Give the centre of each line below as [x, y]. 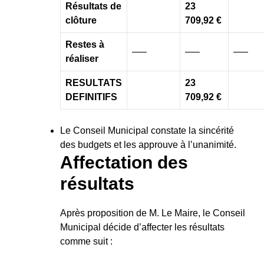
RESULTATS [94, 82]
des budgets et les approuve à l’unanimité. [148, 144]
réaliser [82, 58]
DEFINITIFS [91, 97]
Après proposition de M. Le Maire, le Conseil [153, 213]
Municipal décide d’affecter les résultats [142, 227]
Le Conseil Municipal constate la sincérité [147, 130]
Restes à [85, 44]
